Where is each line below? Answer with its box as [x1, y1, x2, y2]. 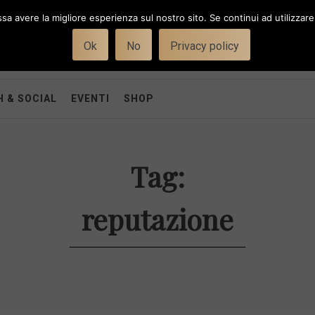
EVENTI [71, 93, 110, 104]
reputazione [82, 200, 233, 238]
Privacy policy [169, 39, 239, 53]
